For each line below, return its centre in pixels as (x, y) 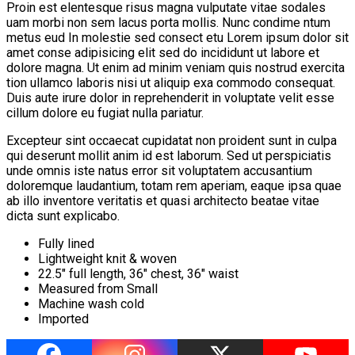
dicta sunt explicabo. (63, 216)
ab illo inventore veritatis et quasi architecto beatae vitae (163, 200)
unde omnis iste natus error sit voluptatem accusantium (159, 170)
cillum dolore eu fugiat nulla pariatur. (105, 113)
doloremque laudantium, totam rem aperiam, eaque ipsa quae (174, 185)
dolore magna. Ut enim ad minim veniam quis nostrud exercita (176, 67)
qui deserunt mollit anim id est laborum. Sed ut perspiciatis (169, 155)
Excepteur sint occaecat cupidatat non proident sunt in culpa (172, 140)
